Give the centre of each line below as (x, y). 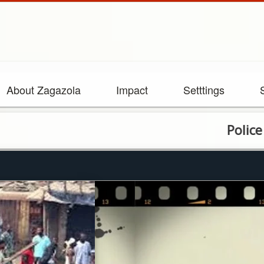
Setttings (204, 90)
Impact (132, 90)
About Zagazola (44, 90)
